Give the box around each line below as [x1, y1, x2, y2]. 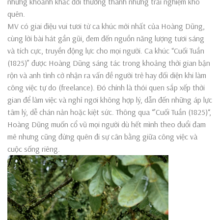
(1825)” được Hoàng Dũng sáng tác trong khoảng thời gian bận [7, 57, 210, 68]
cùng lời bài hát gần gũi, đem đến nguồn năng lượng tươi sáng [7, 33, 204, 43]
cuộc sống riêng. [7, 143, 60, 154]
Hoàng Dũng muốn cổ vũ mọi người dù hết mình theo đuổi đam [7, 119, 206, 129]
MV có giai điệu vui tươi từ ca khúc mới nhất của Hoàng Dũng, [7, 21, 205, 31]
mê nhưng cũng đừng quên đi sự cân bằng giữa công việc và [7, 131, 197, 141]
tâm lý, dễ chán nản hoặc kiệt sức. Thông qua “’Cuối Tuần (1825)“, [7, 107, 211, 117]
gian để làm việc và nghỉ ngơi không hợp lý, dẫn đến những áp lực [7, 94, 212, 105]
